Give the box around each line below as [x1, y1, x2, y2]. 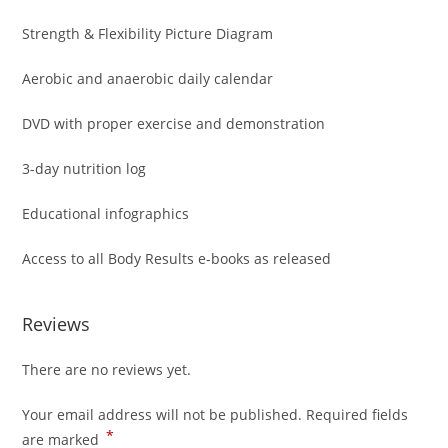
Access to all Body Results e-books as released [22, 248, 332, 268]
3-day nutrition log [22, 158, 147, 178]
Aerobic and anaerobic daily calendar [22, 68, 274, 88]
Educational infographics [22, 203, 190, 223]
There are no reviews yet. [22, 359, 192, 379]
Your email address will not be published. [22, 404, 303, 424]
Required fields [306, 404, 409, 424]
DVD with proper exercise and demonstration [22, 113, 326, 133]
